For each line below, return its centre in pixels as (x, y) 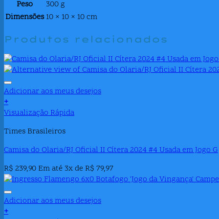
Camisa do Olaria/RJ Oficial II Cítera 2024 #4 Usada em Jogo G (111, 150)
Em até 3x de (62, 169)
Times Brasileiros (35, 132)
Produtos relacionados (86, 39)
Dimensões (25, 17)
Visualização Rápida (39, 113)
